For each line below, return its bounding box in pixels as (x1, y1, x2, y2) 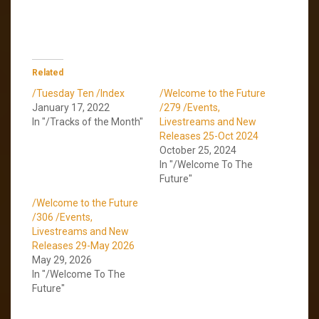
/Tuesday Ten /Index (32, 87, 125, 99)
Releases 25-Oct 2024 (159, 130, 258, 142)
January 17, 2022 (32, 101, 110, 113)
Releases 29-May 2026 (32, 239, 135, 251)
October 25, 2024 (159, 144, 236, 156)
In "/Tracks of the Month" (32, 115, 143, 127)
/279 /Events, (159, 101, 220, 113)
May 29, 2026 (32, 253, 92, 266)
